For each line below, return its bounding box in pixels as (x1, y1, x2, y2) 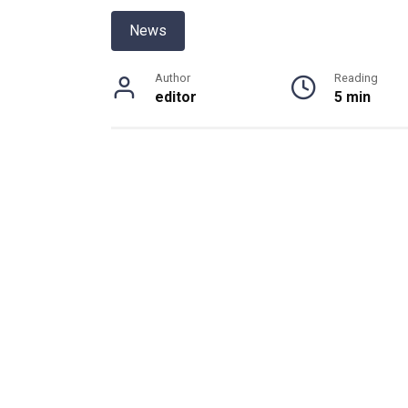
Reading (334, 71, 378, 85)
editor (155, 88, 197, 106)
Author (155, 71, 190, 85)
